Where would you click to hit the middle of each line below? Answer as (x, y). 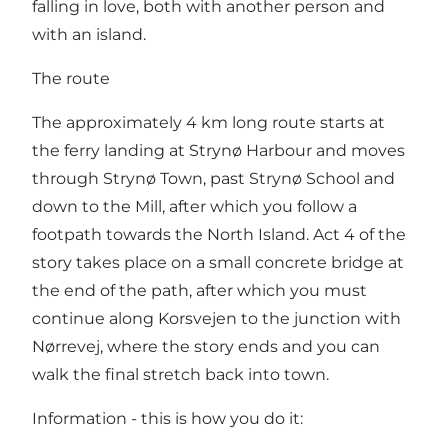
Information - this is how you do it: (167, 418)
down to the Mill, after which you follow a (194, 206)
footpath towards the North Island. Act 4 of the (219, 234)
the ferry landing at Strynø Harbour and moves (218, 150)
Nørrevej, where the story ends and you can (206, 346)
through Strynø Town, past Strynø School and (213, 178)
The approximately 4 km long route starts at (208, 122)
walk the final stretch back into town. (180, 374)
